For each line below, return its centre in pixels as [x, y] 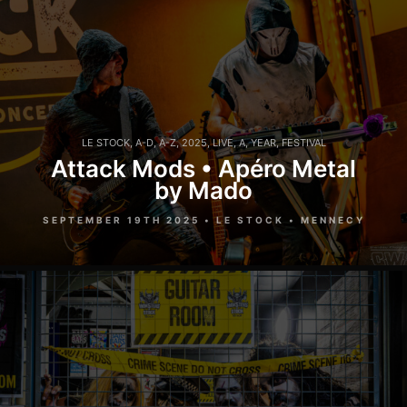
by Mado [203, 191]
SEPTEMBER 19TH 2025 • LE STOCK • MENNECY [203, 220]
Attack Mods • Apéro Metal [203, 169]
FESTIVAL [303, 143]
